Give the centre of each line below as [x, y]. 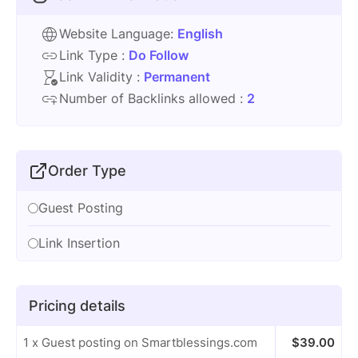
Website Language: [118, 34]
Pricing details [77, 306]
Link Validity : [101, 77]
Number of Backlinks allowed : [153, 98]
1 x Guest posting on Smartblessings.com [140, 342]
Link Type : [94, 55]
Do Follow [159, 55]
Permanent [177, 77]
